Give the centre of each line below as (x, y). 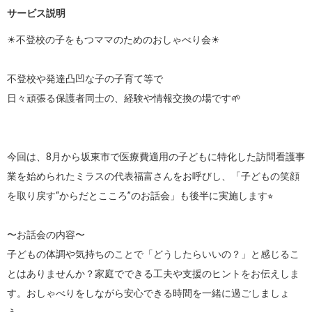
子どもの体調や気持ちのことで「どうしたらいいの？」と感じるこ (153, 254)
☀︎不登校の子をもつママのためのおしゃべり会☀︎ (114, 40)
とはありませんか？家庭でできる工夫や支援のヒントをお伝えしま (153, 274)
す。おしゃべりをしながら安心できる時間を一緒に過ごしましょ (148, 293)
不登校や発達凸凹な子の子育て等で (85, 79)
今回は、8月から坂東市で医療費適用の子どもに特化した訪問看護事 (156, 157)
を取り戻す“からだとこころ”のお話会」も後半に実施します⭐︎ (140, 196)
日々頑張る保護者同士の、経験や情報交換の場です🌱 (124, 98)
